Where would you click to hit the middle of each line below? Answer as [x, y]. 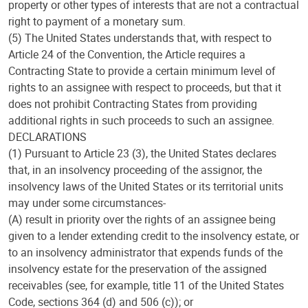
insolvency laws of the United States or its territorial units [146, 186]
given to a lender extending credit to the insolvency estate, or [154, 236]
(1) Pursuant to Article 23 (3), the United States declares [142, 153]
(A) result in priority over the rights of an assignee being [142, 219]
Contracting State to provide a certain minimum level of [142, 71]
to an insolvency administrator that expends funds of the [145, 252]
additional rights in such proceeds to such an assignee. [141, 120]
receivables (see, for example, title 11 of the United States [146, 285]
